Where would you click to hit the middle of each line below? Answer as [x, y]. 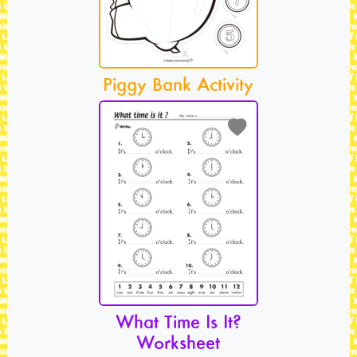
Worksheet [178, 342]
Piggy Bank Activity [178, 84]
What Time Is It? [178, 321]
